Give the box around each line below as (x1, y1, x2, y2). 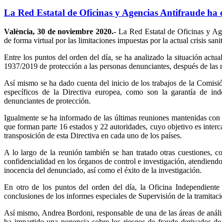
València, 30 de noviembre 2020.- (4, 27, 116, 36)
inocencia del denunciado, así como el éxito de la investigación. (4, 166, 202, 175)
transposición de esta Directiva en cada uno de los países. (4, 131, 182, 140)
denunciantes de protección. (4, 97, 91, 106)
